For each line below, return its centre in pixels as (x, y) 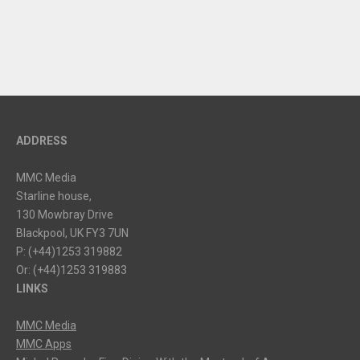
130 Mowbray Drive (65, 214)
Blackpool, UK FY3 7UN (72, 233)
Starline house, (54, 196)
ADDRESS (42, 140)
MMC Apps (44, 344)
